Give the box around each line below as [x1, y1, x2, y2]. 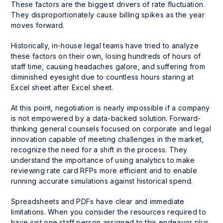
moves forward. [11, 20, 65, 29]
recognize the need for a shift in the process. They [11, 145, 188, 154]
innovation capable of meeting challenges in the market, [11, 134, 204, 143]
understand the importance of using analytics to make [11, 155, 195, 164]
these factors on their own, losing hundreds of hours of [11, 51, 201, 60]
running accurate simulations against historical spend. [11, 176, 193, 185]
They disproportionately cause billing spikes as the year [11, 10, 205, 19]
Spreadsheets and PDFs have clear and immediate [11, 197, 185, 206]
